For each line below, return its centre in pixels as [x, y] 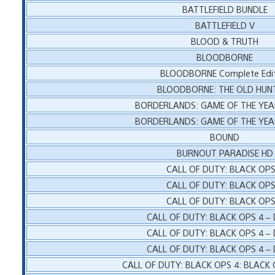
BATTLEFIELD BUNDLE [225, 9]
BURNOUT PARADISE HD [225, 152]
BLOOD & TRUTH [225, 41]
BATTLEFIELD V [225, 25]
